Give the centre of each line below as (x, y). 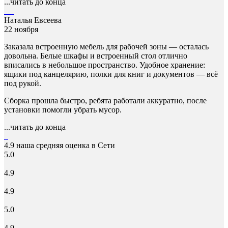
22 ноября (21, 30)
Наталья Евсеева (33, 20)
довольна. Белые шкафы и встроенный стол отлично (96, 56)
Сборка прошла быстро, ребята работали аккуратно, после (105, 101)
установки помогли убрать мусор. (63, 110)
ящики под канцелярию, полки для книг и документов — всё (111, 74)
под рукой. (23, 83)
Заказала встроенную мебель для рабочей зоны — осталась (106, 47)
